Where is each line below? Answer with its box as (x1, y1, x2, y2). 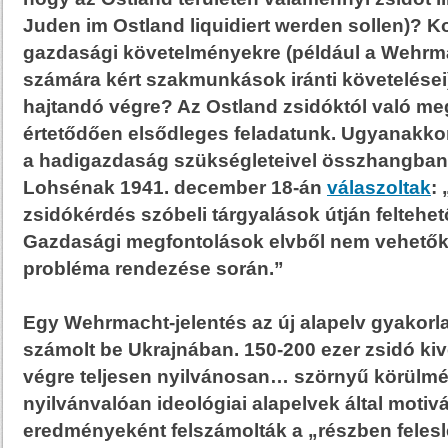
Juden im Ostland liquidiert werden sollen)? (23, 15, 422, 36)
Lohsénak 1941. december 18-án (23, 177, 327, 198)
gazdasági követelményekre (23, 42, 281, 63)
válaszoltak (327, 177, 431, 198)
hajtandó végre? (23, 96, 173, 117)
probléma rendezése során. (23, 258, 274, 279)
